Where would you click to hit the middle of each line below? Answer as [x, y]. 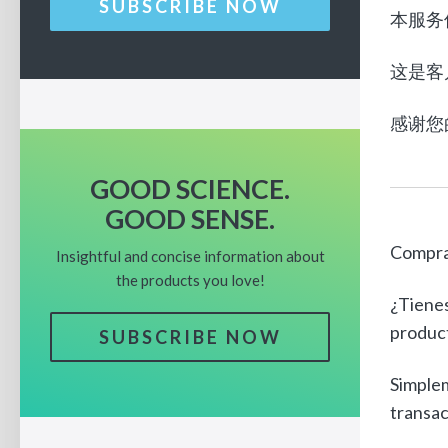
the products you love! [190, 280]
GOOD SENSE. [190, 219]
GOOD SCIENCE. [190, 189]
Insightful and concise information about [190, 256]
